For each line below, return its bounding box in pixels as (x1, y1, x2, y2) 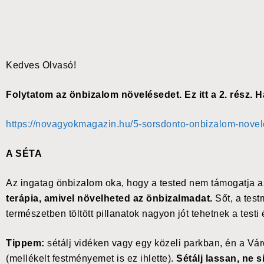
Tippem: (6, 238, 45, 249)
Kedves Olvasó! (6, 60, 76, 71)
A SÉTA (6, 148, 42, 159)
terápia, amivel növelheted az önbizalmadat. (6, 193, 215, 204)
